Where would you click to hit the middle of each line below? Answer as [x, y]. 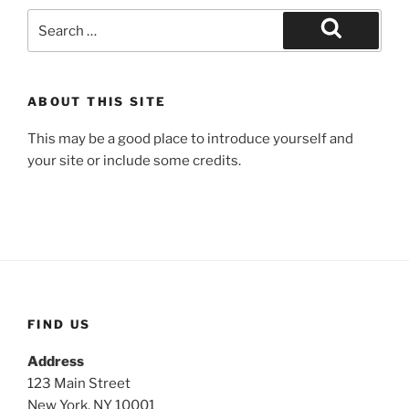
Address [56, 361]
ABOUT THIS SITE [97, 102]
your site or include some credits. [134, 160]
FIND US [59, 325]
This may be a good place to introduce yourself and [190, 138]
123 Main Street [79, 383]
